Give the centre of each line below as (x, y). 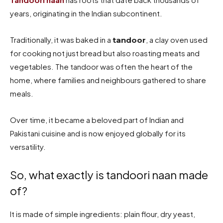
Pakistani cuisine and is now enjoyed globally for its (98, 133)
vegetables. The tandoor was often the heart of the (101, 66)
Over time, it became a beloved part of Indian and (97, 119)
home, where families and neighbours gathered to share (108, 80)
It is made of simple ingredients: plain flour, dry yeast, (103, 214)
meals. (22, 93)
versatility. (28, 146)
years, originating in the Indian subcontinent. (86, 13)
